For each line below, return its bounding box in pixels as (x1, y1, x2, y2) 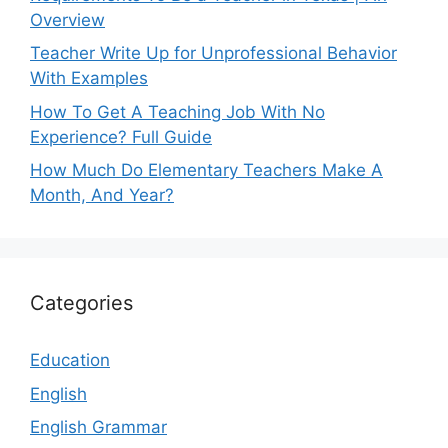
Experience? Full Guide (30, 126, 212, 147)
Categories (30, 291, 133, 316)
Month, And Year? (30, 185, 174, 206)
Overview (30, 9, 105, 30)
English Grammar (30, 417, 167, 438)
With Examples (30, 68, 148, 89)
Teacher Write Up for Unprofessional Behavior (30, 43, 397, 64)
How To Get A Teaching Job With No (30, 101, 325, 122)
